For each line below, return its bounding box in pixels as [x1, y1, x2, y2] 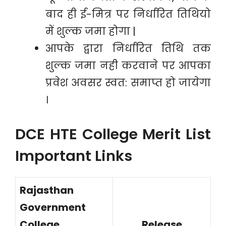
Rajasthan [20, 183, 74, 197]
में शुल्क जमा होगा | [45, 24, 136, 38]
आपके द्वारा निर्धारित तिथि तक [45, 41, 211, 55]
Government [20, 200, 86, 214]
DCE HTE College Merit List [15, 124, 211, 144]
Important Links [15, 146, 132, 166]
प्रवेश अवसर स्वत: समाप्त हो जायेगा [45, 76, 211, 90]
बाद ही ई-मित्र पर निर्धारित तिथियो [45, 7, 211, 21]
